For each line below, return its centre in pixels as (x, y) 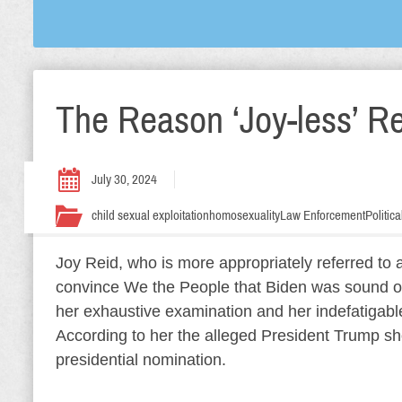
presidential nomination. (141, 360)
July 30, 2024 (124, 179)
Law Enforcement (323, 215)
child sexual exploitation (150, 215)
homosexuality (245, 215)
